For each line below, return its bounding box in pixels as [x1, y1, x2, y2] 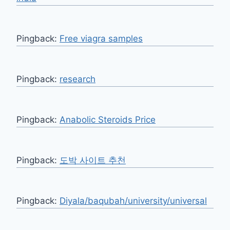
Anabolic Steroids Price [60, 114, 156, 125]
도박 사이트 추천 [60, 155, 126, 166]
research [60, 74, 95, 85]
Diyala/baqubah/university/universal [60, 196, 207, 206]
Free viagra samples [60, 33, 143, 44]
